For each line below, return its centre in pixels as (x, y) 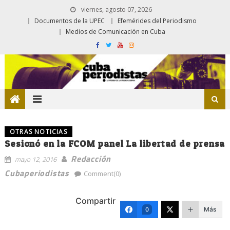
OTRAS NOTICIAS (38, 131)
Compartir (96, 200)
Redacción (91, 158)
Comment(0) (102, 173)
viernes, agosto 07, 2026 (116, 9)
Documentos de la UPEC (70, 21)
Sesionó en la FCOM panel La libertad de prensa (115, 143)
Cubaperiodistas (37, 173)
